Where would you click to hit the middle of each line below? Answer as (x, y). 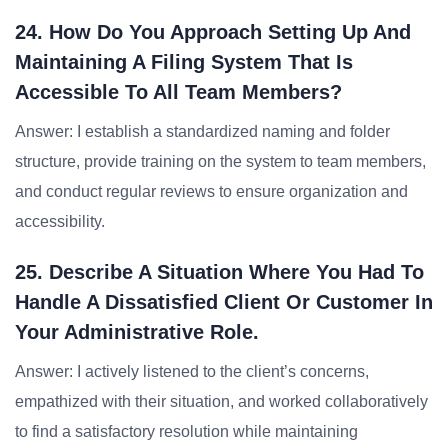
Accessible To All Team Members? (178, 92)
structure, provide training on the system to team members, (220, 161)
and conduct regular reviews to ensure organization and (211, 191)
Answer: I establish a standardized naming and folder (202, 131)
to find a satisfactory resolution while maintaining (186, 431)
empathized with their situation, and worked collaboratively (221, 401)
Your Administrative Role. (137, 332)
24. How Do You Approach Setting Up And (213, 32)
